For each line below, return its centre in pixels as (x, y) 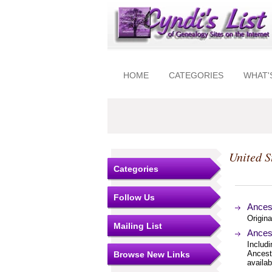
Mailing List (138, 226)
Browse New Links (152, 254)
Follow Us (134, 197)
